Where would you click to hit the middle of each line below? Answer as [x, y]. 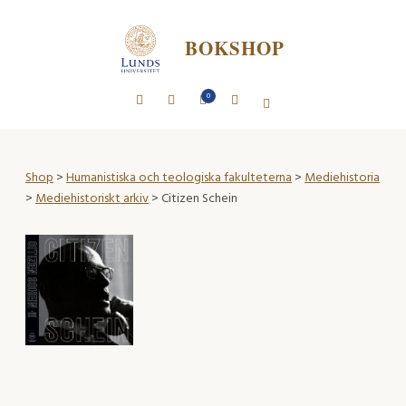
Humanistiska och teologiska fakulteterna [179, 178]
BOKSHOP [235, 48]
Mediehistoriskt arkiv [92, 198]
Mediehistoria [342, 178]
